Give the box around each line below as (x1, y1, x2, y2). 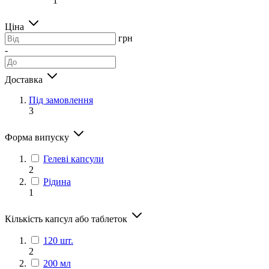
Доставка (5, 74, 45, 85)
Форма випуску (5, 131, 71, 142)
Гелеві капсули (43, 153, 104, 164)
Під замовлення (29, 94, 93, 105)
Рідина (43, 176, 71, 187)
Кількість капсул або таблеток (5, 213, 130, 224)
